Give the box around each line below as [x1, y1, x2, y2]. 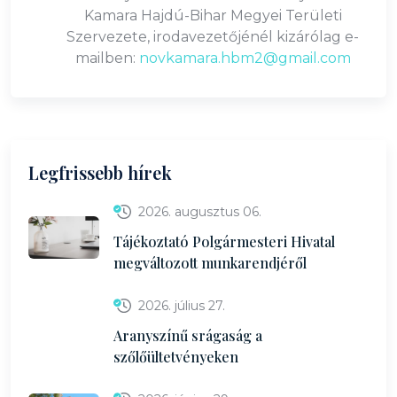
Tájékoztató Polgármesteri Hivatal [113, 232, 335, 251]
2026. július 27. [138, 298, 225, 314]
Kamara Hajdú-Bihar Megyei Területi [83, 7, 342, 24]
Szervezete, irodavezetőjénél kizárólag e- [66, 28, 359, 45]
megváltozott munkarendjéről [113, 253, 307, 272]
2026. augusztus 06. [138, 204, 261, 220]
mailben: [74, 50, 139, 66]
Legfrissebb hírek [28, 160, 172, 184]
